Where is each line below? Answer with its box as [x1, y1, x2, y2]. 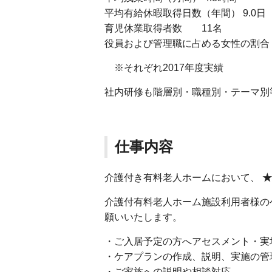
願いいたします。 [104, 211, 182, 222]
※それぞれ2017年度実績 [104, 62, 223, 73]
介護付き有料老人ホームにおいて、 [104, 172, 262, 183]
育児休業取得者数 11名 [104, 22, 222, 33]
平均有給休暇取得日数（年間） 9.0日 [104, 7, 266, 18]
